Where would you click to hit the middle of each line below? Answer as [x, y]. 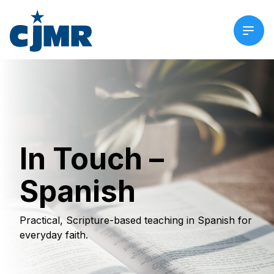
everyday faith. [54, 235]
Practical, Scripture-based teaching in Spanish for [136, 220]
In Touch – [92, 159]
